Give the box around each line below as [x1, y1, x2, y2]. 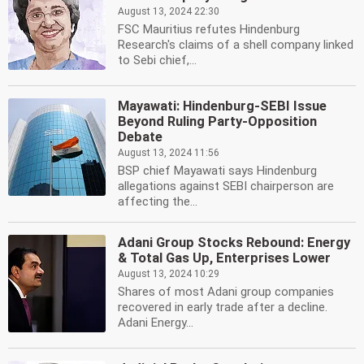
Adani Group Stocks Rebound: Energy [118, 235, 350, 250]
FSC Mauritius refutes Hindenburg [118, 22, 300, 37]
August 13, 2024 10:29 [118, 268, 219, 279]
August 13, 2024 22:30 [118, 6, 219, 17]
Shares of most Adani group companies [118, 284, 334, 299]
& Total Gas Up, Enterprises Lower [118, 250, 331, 266]
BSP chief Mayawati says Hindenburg [118, 163, 317, 178]
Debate [118, 129, 162, 145]
